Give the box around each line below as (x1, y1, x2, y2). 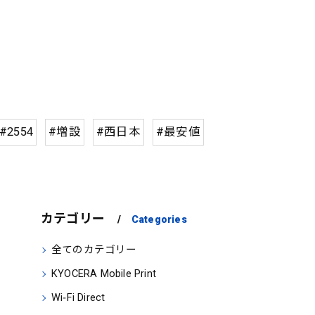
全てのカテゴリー (51, 244, 137, 256)
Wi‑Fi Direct (51, 292, 105, 304)
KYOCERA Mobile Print (51, 268, 156, 280)
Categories (131, 214, 187, 225)
